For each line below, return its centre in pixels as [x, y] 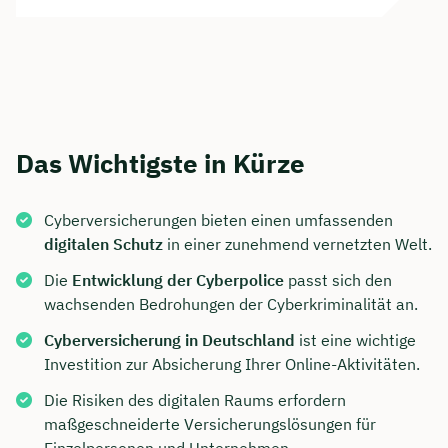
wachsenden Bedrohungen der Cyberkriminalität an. [231, 304]
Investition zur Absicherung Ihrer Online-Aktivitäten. [232, 364]
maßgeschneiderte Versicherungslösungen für [210, 424]
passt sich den [338, 280]
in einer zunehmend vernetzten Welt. [297, 244]
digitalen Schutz [103, 244]
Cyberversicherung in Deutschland [169, 340]
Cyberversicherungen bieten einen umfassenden [218, 220]
